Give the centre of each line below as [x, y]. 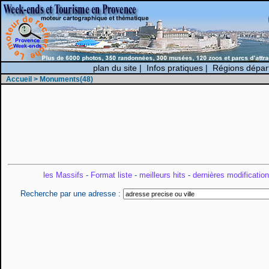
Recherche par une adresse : [71, 194]
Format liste [111, 175]
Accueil [19, 79]
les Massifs [63, 175]
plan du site [115, 68]
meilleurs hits [162, 175]
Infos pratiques [174, 68]
